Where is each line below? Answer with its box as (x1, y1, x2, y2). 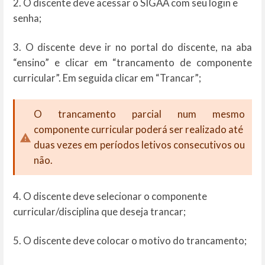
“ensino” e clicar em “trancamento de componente (13, 56, 252, 69)
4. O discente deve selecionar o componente (13, 190, 207, 203)
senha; (13, 11, 41, 24)
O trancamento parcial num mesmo (34, 108, 245, 121)
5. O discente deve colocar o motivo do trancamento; (13, 234, 247, 247)
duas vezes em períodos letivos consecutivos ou (34, 138, 245, 151)
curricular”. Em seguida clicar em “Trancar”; (13, 71, 201, 84)
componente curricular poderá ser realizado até (34, 123, 243, 136)
